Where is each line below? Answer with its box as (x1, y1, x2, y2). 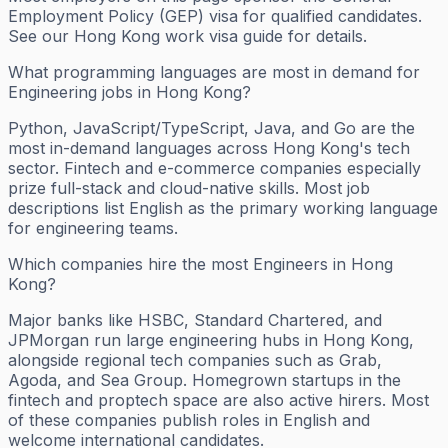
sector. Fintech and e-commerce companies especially (8, 158, 421, 179)
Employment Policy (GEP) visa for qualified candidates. (8, 6, 422, 27)
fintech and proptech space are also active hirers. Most (8, 390, 429, 411)
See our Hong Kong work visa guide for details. (8, 26, 367, 47)
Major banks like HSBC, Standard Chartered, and (8, 310, 382, 331)
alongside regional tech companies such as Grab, (8, 350, 382, 371)
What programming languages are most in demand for (8, 62, 420, 83)
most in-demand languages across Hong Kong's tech (8, 138, 410, 159)
